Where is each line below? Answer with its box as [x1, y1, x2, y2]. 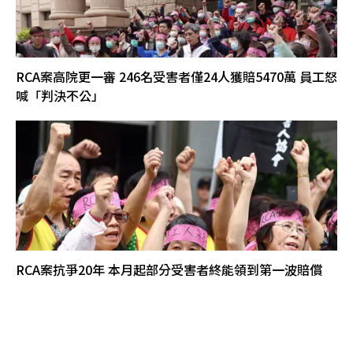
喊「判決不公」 [16, 86, 104, 106]
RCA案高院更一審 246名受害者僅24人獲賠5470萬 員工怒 [16, 67, 337, 87]
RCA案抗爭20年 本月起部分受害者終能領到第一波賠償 [16, 260, 322, 280]
